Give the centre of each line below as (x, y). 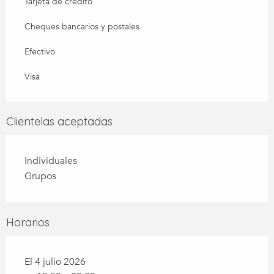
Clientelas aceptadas (59, 122)
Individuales (51, 161)
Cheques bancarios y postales (82, 27)
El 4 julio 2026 (55, 262)
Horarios (28, 223)
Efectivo (40, 52)
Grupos (40, 176)
